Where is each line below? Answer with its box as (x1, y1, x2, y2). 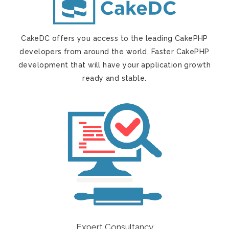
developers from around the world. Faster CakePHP (19, 48, 210, 56)
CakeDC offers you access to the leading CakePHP (21, 34, 208, 43)
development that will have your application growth (18, 61, 211, 70)
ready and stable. (82, 74, 147, 83)
